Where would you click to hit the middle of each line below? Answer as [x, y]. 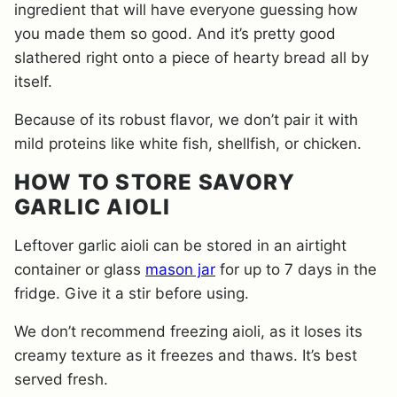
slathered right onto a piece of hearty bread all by [191, 57]
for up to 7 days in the [296, 269]
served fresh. [61, 379]
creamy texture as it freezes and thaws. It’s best [186, 355]
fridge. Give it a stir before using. [132, 293]
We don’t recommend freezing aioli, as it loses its [188, 331]
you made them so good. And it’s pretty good [175, 33]
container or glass [80, 269]
